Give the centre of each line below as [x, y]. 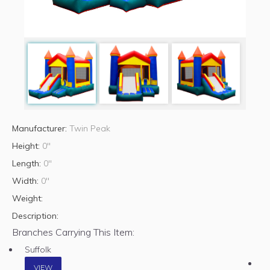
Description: [35, 215]
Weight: [27, 198]
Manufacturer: [41, 128]
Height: [27, 146]
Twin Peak [90, 128]
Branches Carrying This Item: [73, 232]
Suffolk [38, 249]
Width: [27, 181]
